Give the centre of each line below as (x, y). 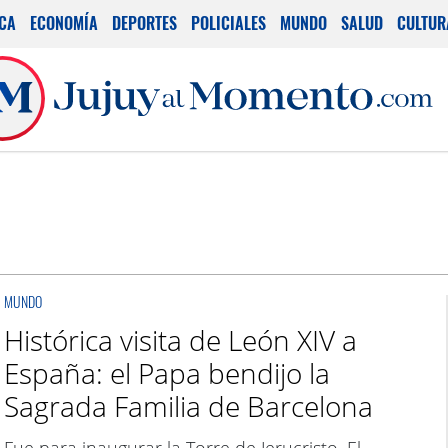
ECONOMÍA (64, 23)
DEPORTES (144, 23)
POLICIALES (228, 23)
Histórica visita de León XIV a (180, 340)
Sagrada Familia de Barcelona (188, 406)
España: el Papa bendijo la (166, 373)
